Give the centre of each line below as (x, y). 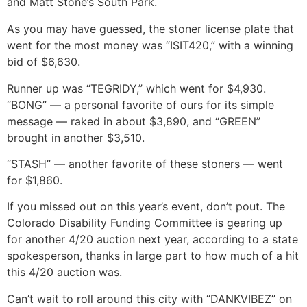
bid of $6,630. (44, 62)
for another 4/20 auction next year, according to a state (152, 240)
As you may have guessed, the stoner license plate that (150, 29)
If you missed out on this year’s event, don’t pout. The (146, 207)
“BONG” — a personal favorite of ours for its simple (140, 105)
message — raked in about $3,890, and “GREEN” (134, 121)
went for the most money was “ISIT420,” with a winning (150, 46)
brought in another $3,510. (76, 137)
